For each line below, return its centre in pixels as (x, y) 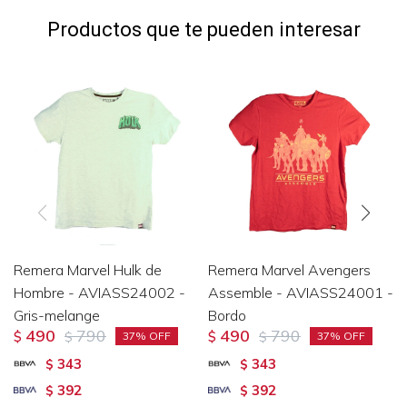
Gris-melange (57, 315)
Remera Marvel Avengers (289, 269)
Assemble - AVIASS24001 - (301, 292)
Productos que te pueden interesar (203, 29)
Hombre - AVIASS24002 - (99, 292)
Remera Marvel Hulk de (88, 269)
